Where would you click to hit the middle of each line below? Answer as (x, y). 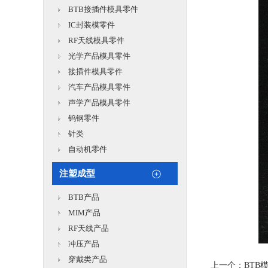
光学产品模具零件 (99, 56)
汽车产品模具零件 (99, 87)
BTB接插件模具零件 (103, 9)
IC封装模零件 (92, 25)
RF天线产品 (89, 228)
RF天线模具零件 (96, 40)
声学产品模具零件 (99, 103)
